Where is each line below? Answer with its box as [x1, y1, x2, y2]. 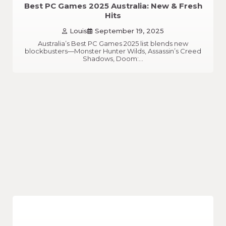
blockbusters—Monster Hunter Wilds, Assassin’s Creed [25, 46, 201, 55]
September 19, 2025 [95, 26, 164, 35]
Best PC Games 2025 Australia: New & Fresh [24, 1, 202, 11]
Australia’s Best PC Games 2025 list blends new [38, 39, 188, 47]
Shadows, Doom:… [83, 54, 143, 63]
